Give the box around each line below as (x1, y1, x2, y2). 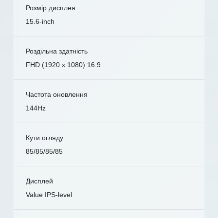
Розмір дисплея (26, 4, 75, 12)
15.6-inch (26, 18, 54, 26)
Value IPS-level (26, 191, 72, 199)
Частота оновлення (26, 91, 88, 99)
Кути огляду (26, 134, 63, 142)
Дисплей (26, 177, 53, 185)
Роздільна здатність (26, 47, 88, 55)
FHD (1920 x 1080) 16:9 (26, 61, 101, 69)
